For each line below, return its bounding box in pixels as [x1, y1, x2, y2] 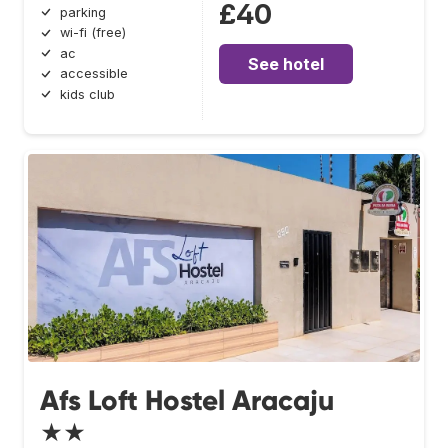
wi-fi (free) [60, 25, 126, 41]
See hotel [248, 53, 325, 74]
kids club [60, 86, 115, 102]
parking [60, 4, 106, 20]
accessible [60, 66, 128, 82]
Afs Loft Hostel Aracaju [40, 382, 334, 418]
